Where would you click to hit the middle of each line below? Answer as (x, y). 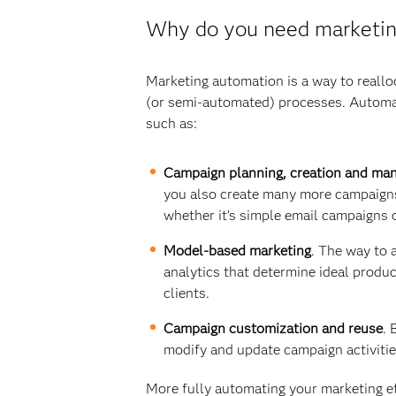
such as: (171, 123)
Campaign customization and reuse (273, 328)
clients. (186, 293)
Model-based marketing (237, 251)
